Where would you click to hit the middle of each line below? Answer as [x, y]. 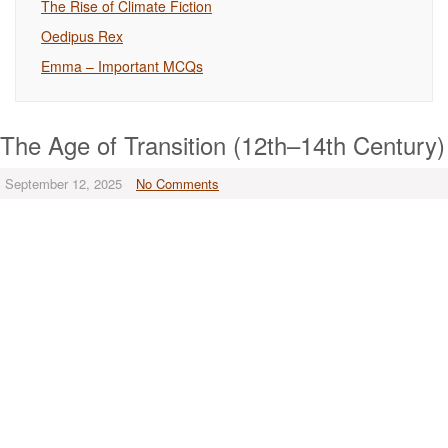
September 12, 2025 [63, 183]
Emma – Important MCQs [122, 66]
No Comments [177, 183]
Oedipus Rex [82, 36]
